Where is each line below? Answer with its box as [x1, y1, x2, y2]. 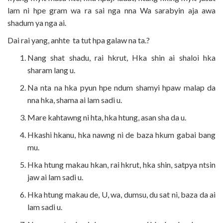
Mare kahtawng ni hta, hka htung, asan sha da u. [27, 112, 186, 122]
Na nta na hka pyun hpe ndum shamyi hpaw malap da [27, 82, 216, 92]
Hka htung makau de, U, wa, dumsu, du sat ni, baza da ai [27, 189, 216, 199]
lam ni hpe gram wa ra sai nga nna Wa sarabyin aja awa [7, 5, 216, 15]
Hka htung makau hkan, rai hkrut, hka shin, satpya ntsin [27, 159, 216, 169]
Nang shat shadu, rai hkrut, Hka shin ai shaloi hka [27, 52, 216, 62]
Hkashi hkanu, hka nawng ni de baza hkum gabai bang [27, 129, 216, 139]
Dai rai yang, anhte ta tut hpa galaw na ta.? [7, 35, 150, 45]
